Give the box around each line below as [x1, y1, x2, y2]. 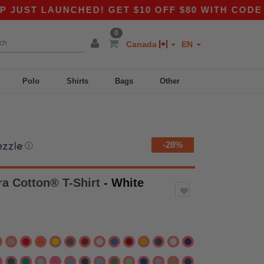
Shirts [66, 77, 88, 85]
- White [104, 176, 144, 189]
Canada [126, 39, 159, 49]
